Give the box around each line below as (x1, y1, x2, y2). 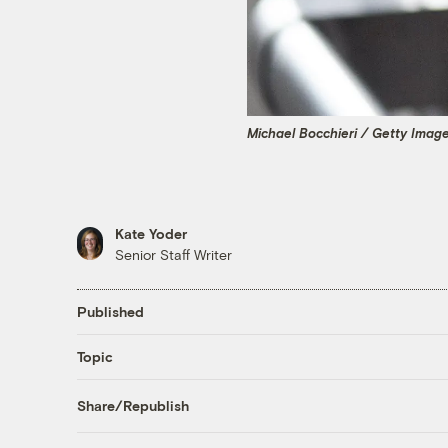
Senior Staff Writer (114, 245, 232, 263)
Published (76, 303, 144, 321)
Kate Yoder (114, 224, 187, 242)
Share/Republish (76, 397, 189, 415)
